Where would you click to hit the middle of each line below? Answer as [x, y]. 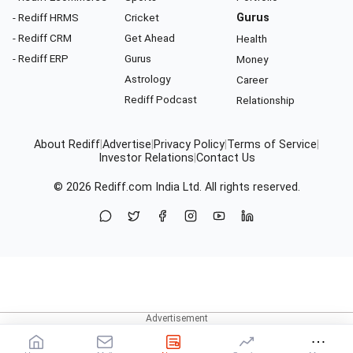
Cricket [142, 18]
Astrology [147, 79]
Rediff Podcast [161, 100]
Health [252, 39]
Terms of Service [272, 145]
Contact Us [225, 158]
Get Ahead [150, 38]
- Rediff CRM [42, 38]
